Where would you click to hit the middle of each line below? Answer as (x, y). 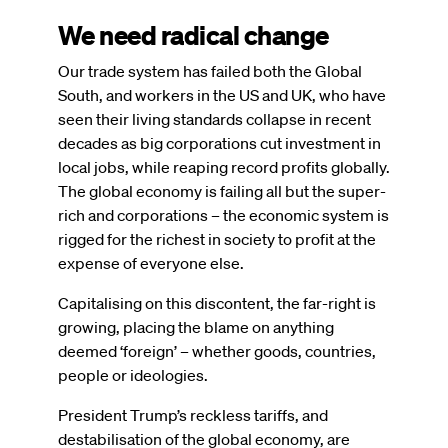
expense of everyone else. (151, 262)
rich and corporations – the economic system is (223, 214)
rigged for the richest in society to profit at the (217, 238)
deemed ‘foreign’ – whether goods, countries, (217, 350)
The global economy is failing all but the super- (222, 190)
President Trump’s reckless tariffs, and (193, 414)
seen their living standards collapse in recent (214, 118)
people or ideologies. (133, 374)
